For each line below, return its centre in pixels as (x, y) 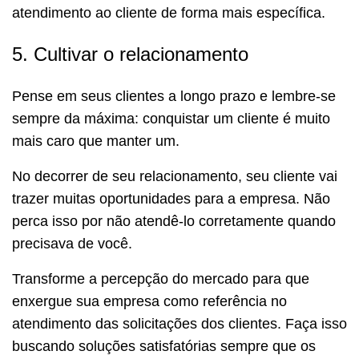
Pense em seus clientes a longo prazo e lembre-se (174, 96)
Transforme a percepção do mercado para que (161, 278)
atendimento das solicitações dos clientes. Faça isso (179, 323)
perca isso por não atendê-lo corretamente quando (174, 221)
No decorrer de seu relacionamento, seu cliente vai (175, 176)
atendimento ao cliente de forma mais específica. (169, 12)
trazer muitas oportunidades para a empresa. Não (171, 198)
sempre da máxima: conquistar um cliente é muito (171, 118)
